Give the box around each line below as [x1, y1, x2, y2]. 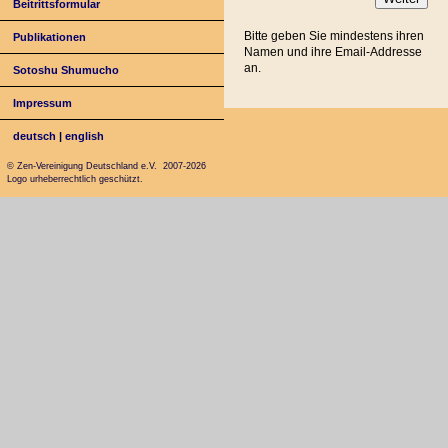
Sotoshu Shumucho [13, 63, 120, 76]
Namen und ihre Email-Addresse [244, 44, 422, 59]
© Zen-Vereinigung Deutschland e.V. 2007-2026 [6, 161, 206, 172]
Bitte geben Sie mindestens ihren [244, 28, 424, 43]
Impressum [13, 96, 73, 109]
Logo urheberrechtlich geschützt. [6, 174, 143, 185]
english [65, 129, 105, 142]
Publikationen [13, 30, 87, 43]
